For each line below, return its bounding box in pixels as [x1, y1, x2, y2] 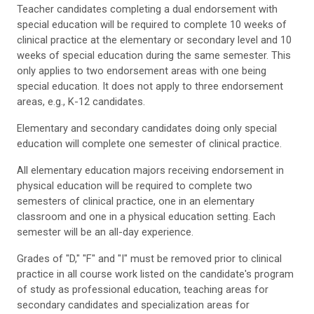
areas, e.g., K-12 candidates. [17, 95, 145, 108]
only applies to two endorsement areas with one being [17, 64, 266, 77]
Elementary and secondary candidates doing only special [17, 121, 277, 135]
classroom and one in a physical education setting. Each [17, 210, 275, 223]
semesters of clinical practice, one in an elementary [17, 194, 254, 207]
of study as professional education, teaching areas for [17, 282, 268, 296]
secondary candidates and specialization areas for [17, 298, 250, 311]
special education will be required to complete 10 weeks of [17, 18, 287, 31]
